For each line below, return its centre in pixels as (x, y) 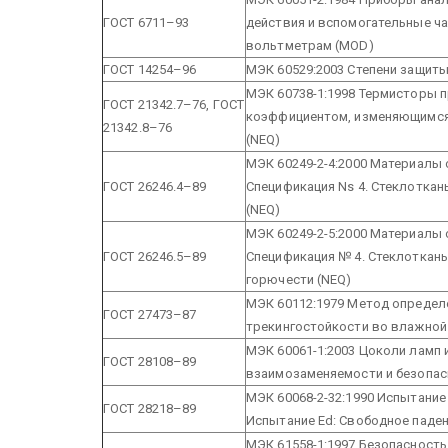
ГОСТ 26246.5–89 (155, 256)
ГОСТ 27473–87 (150, 314)
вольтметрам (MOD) (310, 45)
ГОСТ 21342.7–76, (156, 104)
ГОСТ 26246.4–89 (155, 186)
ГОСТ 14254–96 (150, 69)
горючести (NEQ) (299, 279)
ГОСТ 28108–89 (150, 361)
